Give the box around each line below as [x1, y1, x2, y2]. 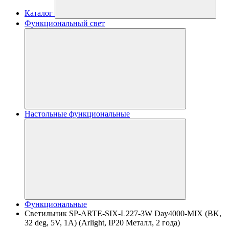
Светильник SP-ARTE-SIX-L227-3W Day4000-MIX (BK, [25, 209, 221, 218]
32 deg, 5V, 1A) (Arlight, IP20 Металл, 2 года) [25, 218, 180, 227]
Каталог [25, 9, 53, 17]
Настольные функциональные [25, 109, 130, 118]
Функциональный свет [25, 19, 105, 28]
